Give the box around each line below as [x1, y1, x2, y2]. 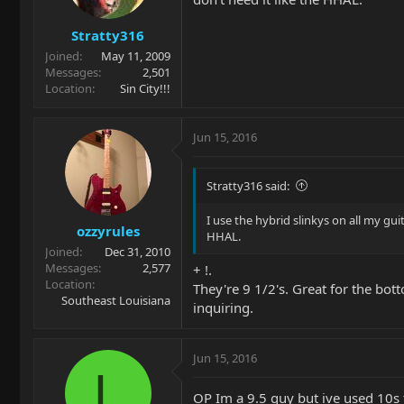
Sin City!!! [120, 79, 170, 96]
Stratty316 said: [207, 177, 289, 194]
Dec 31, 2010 [105, 243, 170, 260]
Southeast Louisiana [61, 292, 170, 308]
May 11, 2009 [101, 47, 170, 64]
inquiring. [193, 298, 253, 317]
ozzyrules [76, 222, 140, 240]
